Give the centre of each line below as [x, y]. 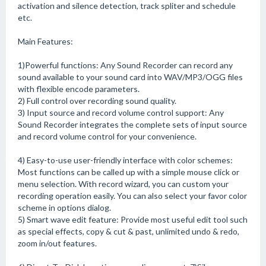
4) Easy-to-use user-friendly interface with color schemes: [125, 160]
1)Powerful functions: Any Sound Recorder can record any [125, 65]
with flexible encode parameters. [79, 89]
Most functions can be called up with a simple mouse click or [129, 172]
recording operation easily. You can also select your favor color [132, 196]
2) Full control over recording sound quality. [97, 101]
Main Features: [45, 41]
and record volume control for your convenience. [107, 136]
